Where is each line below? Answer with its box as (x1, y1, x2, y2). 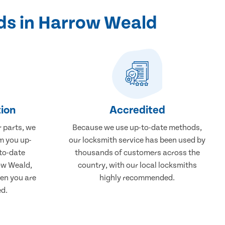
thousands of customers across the (74, 148, 200, 157)
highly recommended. (99, 173, 175, 182)
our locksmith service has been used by (69, 135, 206, 145)
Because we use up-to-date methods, (72, 123, 202, 132)
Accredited (109, 103, 165, 117)
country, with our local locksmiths (77, 160, 197, 170)
